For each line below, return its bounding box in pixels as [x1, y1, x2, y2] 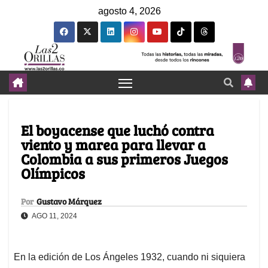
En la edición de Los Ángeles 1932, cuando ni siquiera [14, 252, 245, 263]
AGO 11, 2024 [31, 212, 77, 221]
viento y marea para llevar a [21, 135, 206, 155]
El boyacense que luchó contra [21, 120, 214, 141]
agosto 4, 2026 [98, 6, 161, 16]
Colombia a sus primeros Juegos [21, 149, 228, 169]
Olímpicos [21, 163, 85, 184]
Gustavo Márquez [36, 196, 102, 208]
